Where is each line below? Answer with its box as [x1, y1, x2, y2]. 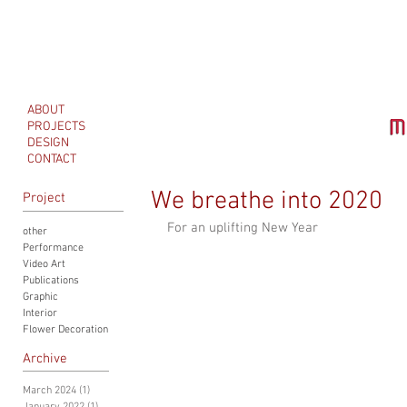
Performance [23, 242, 84, 254]
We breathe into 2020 [151, 186, 382, 217]
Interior [23, 307, 57, 320]
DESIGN [27, 135, 69, 151]
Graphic [23, 291, 58, 303]
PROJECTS [27, 119, 85, 134]
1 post [90, 384, 118, 397]
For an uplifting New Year [167, 220, 318, 236]
